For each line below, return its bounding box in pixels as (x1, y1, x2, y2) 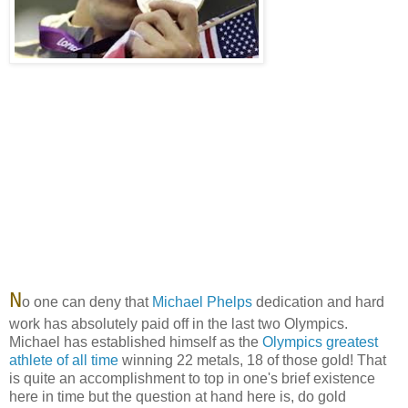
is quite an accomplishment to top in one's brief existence (9, 370, 375, 386)
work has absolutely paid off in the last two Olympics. (9, 315, 348, 331)
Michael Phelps (152, 293, 252, 310)
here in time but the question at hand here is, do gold (9, 388, 346, 404)
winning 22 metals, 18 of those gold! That (118, 352, 386, 368)
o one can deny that (22, 293, 152, 310)
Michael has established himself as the (9, 333, 262, 350)
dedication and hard (252, 293, 384, 310)
